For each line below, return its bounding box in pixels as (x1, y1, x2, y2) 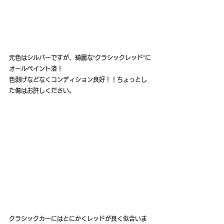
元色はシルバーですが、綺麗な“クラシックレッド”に (9, 54, 151, 61)
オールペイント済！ (9, 65, 63, 72)
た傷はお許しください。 (9, 87, 75, 94)
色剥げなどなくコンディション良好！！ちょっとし (9, 76, 147, 83)
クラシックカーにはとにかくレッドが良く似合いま (9, 215, 147, 221)
